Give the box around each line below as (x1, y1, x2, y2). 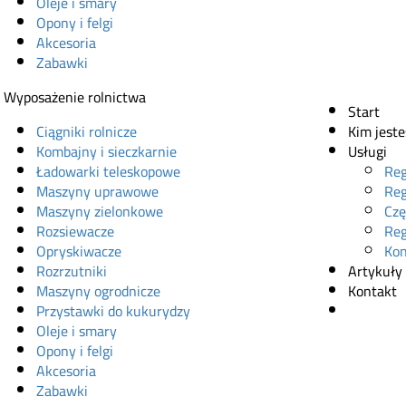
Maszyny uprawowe (36, 177, 159, 205)
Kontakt (347, 276, 397, 304)
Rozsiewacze (36, 217, 114, 245)
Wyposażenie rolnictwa (4, 82, 146, 111)
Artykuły (347, 256, 402, 285)
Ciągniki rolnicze (36, 117, 137, 145)
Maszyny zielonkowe (36, 197, 163, 225)
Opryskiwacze (36, 237, 121, 265)
